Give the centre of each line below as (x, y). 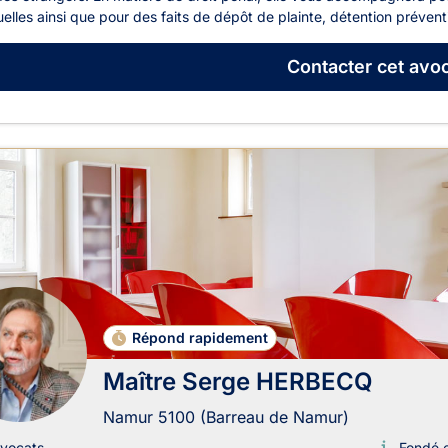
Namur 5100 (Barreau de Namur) (226, 416)
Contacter (329, 67)
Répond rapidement (200, 337)
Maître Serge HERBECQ (238, 381)
